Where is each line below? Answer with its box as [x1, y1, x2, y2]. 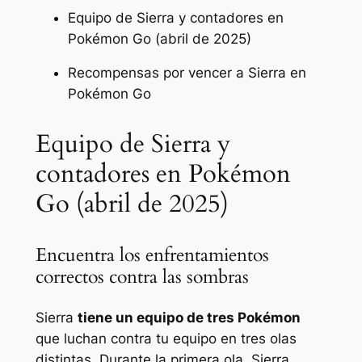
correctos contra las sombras [35, 264, 249, 290]
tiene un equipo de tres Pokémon [77, 309, 301, 326]
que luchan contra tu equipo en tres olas [35, 330, 297, 347]
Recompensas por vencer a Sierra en [67, 65, 306, 82]
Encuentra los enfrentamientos [35, 242, 269, 268]
